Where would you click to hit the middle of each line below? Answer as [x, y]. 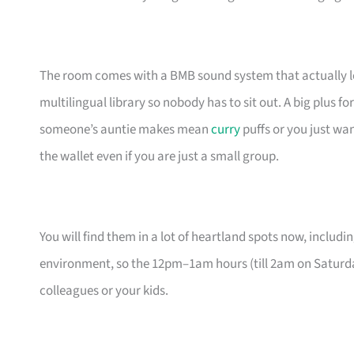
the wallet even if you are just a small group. [159, 157]
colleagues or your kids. [104, 291]
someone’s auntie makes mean [125, 130]
